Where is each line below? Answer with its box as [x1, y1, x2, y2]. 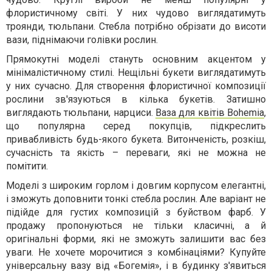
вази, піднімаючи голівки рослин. [6, 34, 158, 46]
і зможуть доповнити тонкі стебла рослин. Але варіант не [6, 193, 266, 205]
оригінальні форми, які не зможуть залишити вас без [6, 233, 266, 245]
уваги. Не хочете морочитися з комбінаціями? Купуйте [6, 246, 266, 259]
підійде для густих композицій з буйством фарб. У [6, 206, 266, 219]
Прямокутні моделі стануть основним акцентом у [6, 53, 266, 66]
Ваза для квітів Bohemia [155, 107, 264, 119]
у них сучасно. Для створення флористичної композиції [6, 80, 266, 92]
